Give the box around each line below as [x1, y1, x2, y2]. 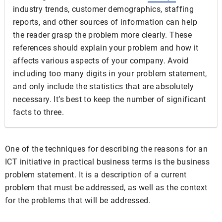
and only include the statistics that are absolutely [13, 82, 194, 91]
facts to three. [13, 108, 64, 117]
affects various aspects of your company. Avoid [13, 56, 189, 65]
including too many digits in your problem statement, [13, 69, 207, 78]
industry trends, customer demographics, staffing [13, 4, 194, 14]
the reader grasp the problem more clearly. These [13, 30, 192, 40]
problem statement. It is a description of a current [5, 170, 187, 179]
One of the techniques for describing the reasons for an [5, 144, 208, 154]
